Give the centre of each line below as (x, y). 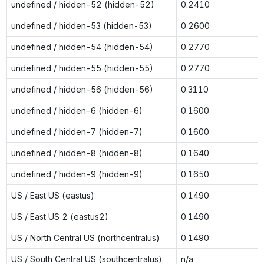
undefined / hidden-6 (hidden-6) (77, 110)
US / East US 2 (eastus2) (60, 216)
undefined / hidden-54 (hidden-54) (82, 47)
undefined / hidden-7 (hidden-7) (77, 131)
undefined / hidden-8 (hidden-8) (77, 153)
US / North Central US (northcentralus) (85, 237)
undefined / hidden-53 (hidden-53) (81, 25)
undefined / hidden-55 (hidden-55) (82, 68)
